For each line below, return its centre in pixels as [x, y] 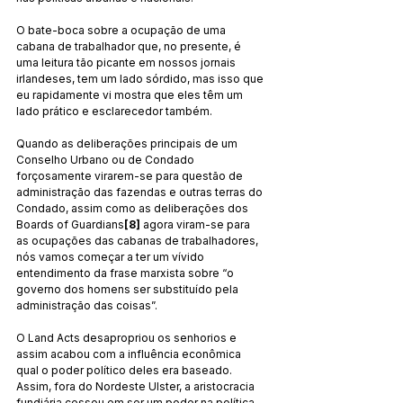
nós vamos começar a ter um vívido [112, 256]
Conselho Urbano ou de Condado [107, 159]
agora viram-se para [197, 224]
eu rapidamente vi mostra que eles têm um [131, 94]
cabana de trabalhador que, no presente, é [130, 46]
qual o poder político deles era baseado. [125, 370]
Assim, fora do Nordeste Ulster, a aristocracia [137, 386]
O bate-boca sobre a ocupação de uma [122, 30]
